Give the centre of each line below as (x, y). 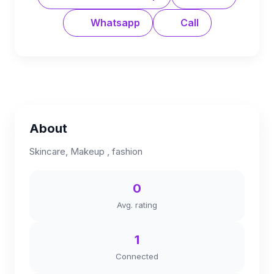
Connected (137, 256)
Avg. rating (137, 205)
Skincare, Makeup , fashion (86, 151)
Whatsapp (114, 23)
